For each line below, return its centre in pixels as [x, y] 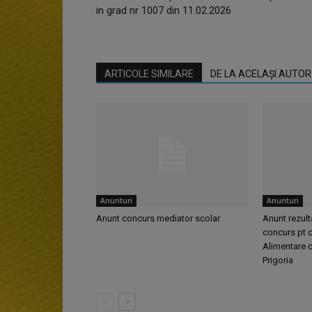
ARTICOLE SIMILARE [149, 74]
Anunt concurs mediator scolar [158, 219]
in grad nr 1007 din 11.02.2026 [164, 11]
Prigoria [278, 260]
